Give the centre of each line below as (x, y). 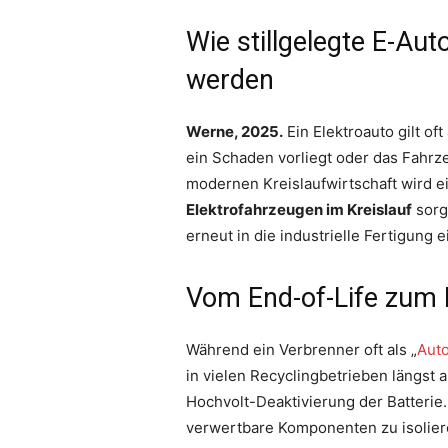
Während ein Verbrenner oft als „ (301, 349)
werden (230, 79)
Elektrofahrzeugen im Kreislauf (299, 209)
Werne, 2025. (234, 131)
